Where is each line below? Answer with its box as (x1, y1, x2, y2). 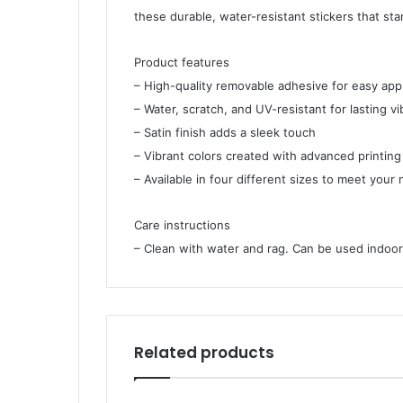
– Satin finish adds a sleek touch (134, 125, 316, 140)
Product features (134, 55, 229, 70)
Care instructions (134, 218, 230, 233)
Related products (134, 342, 274, 364)
